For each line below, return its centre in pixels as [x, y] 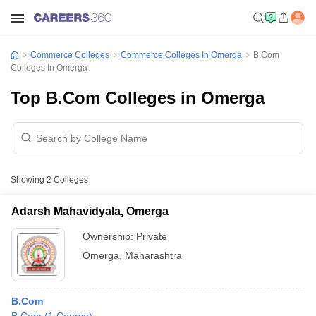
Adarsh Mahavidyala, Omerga [90, 211]
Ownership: [109, 236]
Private [152, 236]
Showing [29, 180]
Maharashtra [153, 255]
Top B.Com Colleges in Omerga [138, 98]
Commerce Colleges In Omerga [181, 55]
